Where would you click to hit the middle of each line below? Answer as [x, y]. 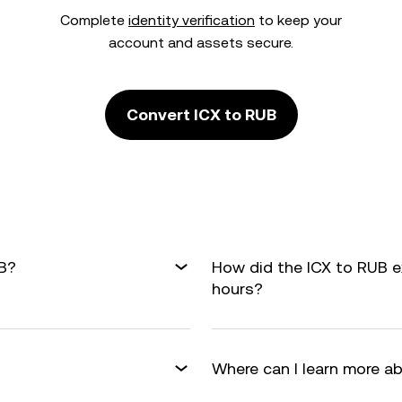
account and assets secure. [201, 43]
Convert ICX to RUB [201, 114]
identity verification [192, 20]
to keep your [298, 20]
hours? [237, 288]
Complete [94, 20]
